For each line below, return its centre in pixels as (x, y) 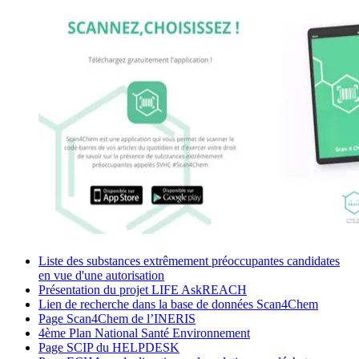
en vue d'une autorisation (101, 276)
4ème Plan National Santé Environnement (144, 333)
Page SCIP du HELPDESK (109, 348)
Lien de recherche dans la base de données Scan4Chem (178, 305)
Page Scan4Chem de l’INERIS (117, 319)
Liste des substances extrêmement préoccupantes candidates (189, 261)
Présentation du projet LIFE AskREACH (143, 290)
